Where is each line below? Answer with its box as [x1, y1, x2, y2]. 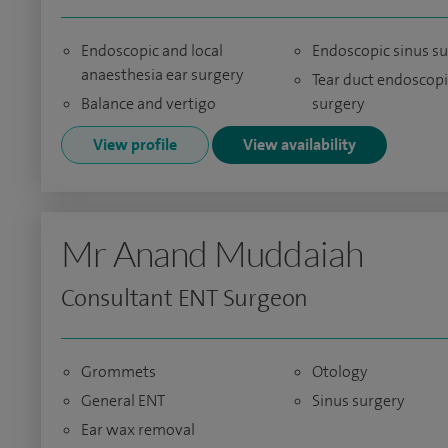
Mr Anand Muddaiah [61, 231, 364, 275]
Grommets [81, 361, 156, 382]
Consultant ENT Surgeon [61, 282, 309, 314]
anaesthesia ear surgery [81, 64, 243, 85]
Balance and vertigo [81, 93, 216, 114]
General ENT [81, 390, 165, 411]
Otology [311, 361, 367, 382]
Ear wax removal [81, 419, 195, 440]
